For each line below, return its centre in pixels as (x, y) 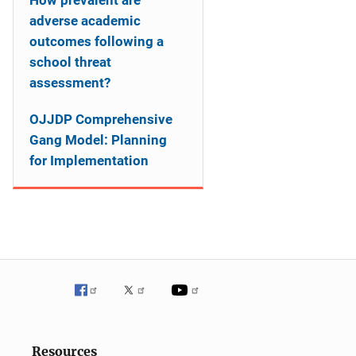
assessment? (70, 83)
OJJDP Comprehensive (101, 119)
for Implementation (89, 161)
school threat (70, 62)
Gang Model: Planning (98, 140)
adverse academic (85, 21)
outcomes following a (97, 41)
